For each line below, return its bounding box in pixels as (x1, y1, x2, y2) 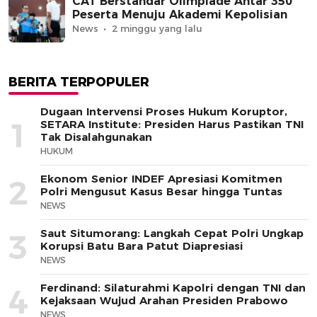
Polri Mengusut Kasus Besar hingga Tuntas (40, 185, 282, 199)
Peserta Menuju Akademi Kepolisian (72, 8, 287, 22)
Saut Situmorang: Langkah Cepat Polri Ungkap (40, 226, 304, 241)
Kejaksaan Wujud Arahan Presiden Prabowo (40, 294, 288, 308)
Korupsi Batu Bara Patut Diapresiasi (40, 239, 243, 253)
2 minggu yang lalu (112, 23, 202, 35)
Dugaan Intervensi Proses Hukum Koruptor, (40, 105, 287, 119)
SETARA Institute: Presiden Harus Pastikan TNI (40, 117, 304, 132)
